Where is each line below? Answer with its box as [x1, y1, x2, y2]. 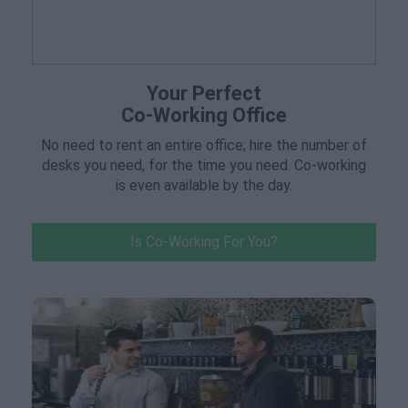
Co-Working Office [121, 104, 287, 127]
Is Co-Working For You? [130, 233, 278, 250]
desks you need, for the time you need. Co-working [42, 157, 366, 174]
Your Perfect [147, 82, 261, 105]
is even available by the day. [116, 177, 292, 194]
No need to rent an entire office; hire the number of [41, 137, 367, 154]
